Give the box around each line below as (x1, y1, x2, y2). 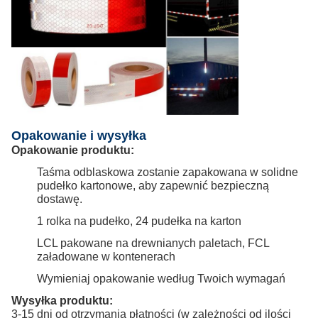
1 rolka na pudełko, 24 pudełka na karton (37, 214, 241, 227)
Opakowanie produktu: (11, 143, 134, 156)
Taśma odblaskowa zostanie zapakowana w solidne (37, 165, 298, 178)
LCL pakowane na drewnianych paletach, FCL (37, 236, 269, 249)
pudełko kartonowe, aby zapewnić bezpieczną (37, 179, 269, 192)
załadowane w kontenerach (37, 250, 175, 263)
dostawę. (37, 192, 82, 205)
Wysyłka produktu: (11, 294, 113, 307)
